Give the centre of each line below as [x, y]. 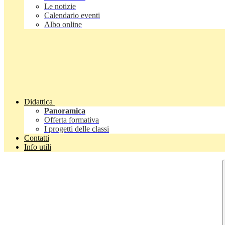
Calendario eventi [72, 16]
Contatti [37, 138]
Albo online [63, 25]
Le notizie [60, 7]
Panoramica [65, 111]
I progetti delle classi [77, 129]
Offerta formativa [72, 120]
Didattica [38, 102]
